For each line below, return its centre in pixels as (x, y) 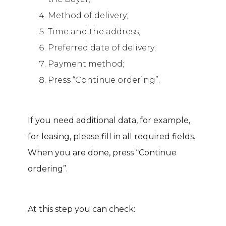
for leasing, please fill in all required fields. (111, 137)
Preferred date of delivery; (102, 48)
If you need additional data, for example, (109, 121)
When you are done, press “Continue (102, 153)
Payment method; (86, 64)
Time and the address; (94, 32)
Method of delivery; (88, 16)
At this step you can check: (81, 209)
